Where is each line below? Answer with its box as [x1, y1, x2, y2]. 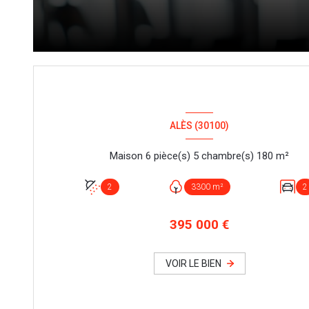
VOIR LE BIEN [165, 258, 221, 270]
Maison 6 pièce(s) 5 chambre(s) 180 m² [275, 149, 289, 162]
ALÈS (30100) [169, 120, 229, 132]
